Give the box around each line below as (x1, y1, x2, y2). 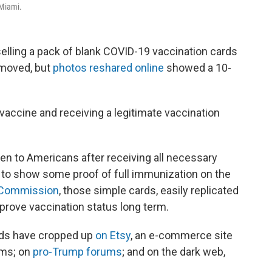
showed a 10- (164, 61, 231, 74)
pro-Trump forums (33, 245, 122, 258)
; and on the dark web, (122, 245, 225, 258)
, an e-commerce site (131, 229, 233, 242)
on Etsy (95, 229, 131, 242)
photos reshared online (53, 61, 164, 74)
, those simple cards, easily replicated (59, 184, 239, 197)
